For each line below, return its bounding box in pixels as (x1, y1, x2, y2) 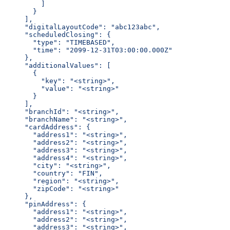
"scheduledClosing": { (16, 30, 111, 39)
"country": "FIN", (16, 169, 103, 177)
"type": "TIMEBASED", (16, 38, 115, 46)
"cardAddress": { (16, 123, 90, 131)
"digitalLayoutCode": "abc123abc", (16, 23, 160, 31)
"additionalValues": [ (16, 61, 111, 69)
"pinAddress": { (16, 200, 86, 208)
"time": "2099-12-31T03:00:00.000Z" (16, 46, 172, 54)
